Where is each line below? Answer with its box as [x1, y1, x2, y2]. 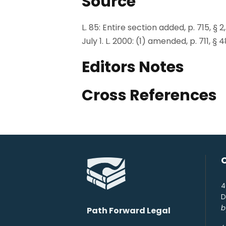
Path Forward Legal [87, 205, 171, 217]
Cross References [82, 84, 217, 106]
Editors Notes [82, 56, 184, 78]
